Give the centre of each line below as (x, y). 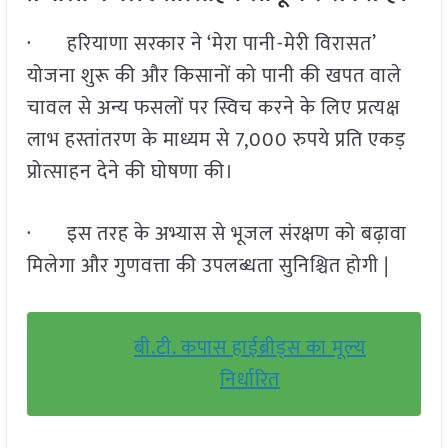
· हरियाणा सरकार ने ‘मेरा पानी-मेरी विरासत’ (201, 44)
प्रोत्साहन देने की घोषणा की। (130, 172)
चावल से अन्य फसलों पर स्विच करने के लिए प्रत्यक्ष (213, 108)
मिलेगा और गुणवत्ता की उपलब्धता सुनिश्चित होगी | (207, 266)
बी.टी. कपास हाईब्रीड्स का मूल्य (249, 348)
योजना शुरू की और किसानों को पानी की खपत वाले (214, 76)
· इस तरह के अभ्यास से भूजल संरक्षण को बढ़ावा (216, 234)
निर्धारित (249, 380)
